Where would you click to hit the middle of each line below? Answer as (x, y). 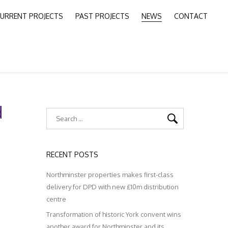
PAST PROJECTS (102, 16)
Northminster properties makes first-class (110, 175)
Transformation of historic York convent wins (114, 214)
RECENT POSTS (72, 154)
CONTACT (191, 16)
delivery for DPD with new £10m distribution (112, 187)
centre (56, 199)
